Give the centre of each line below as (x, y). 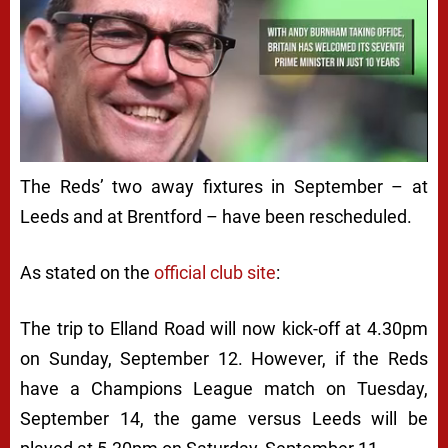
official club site (215, 272)
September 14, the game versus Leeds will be (224, 418)
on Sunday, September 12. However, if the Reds (224, 358)
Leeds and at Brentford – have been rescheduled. (216, 216)
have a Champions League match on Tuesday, (224, 388)
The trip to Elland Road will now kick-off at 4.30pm (224, 328)
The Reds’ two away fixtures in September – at (224, 186)
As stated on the (87, 272)
